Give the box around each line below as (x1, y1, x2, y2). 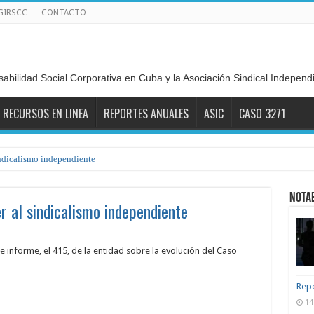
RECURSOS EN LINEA (2, 105, 88, 122)
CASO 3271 (238, 105, 285, 122)
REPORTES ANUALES (103, 105, 189, 122)
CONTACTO (41, 8, 86, 18)
